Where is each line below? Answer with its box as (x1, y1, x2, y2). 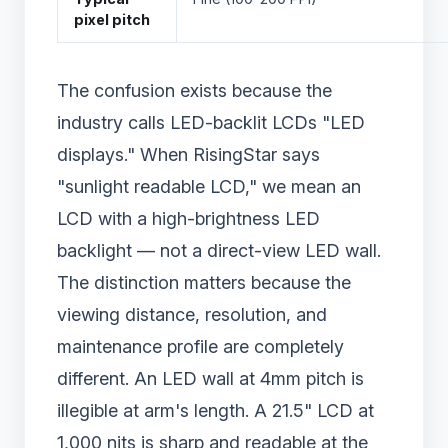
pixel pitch (74, 11, 150, 29)
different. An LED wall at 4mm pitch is (57, 368, 364, 390)
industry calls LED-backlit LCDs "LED (57, 112, 365, 134)
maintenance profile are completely (57, 336, 344, 358)
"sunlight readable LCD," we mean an (57, 176, 361, 198)
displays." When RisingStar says (57, 144, 320, 166)
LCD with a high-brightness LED (57, 208, 320, 230)
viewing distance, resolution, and (57, 304, 327, 326)
